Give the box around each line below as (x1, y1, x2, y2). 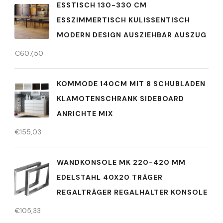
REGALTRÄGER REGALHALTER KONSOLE (57, 188, 208, 197)
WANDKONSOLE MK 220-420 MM (57, 158, 186, 167)
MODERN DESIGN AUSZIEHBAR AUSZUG (57, 30, 207, 39)
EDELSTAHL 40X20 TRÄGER (57, 173, 163, 182)
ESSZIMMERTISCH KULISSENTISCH (57, 15, 190, 24)
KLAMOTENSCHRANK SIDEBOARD (57, 94, 184, 103)
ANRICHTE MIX (57, 109, 113, 118)
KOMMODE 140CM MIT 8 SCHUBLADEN (57, 79, 206, 88)
